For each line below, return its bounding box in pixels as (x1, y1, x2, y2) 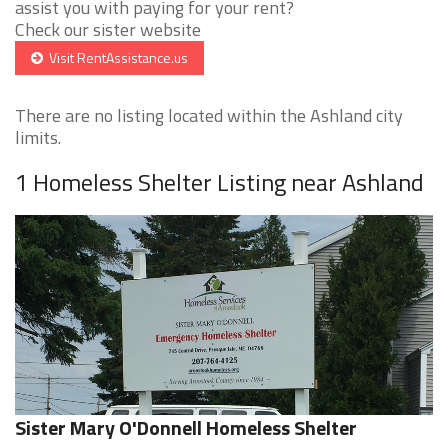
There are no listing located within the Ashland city (15, 102, 403, 130)
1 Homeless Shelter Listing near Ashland (15, 164, 424, 201)
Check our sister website (15, 16, 201, 44)
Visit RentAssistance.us (43, 47, 188, 69)
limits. (15, 124, 61, 152)
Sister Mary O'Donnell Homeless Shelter (15, 412, 357, 444)
